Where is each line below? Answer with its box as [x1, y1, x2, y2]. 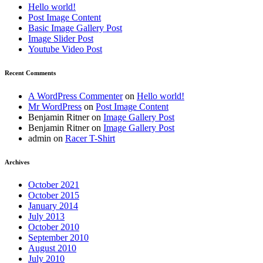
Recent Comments [5, 69, 56, 76]
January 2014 [28, 201, 78, 211]
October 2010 [28, 222, 79, 232]
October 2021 [28, 180, 79, 190]
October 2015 [28, 190, 79, 201]
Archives [5, 158, 29, 166]
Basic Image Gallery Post [28, 22, 122, 33]
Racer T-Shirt [65, 133, 115, 143]
